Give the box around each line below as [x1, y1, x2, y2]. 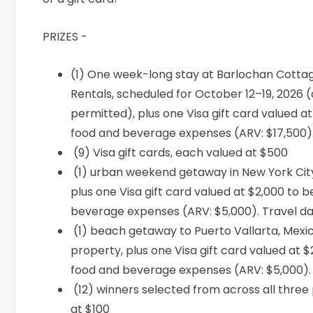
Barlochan [217, 66, 274, 83]
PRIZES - [43, 29, 88, 45]
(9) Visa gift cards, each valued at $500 [71, 145, 289, 161]
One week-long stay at [87, 66, 217, 83]
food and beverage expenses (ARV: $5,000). [71, 262, 312, 279]
